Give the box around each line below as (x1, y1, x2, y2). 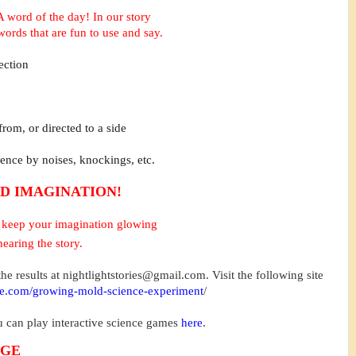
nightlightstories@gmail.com (63, 268, 206, 281)
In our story (92, 10, 154, 23)
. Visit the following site (206, 268, 323, 281)
